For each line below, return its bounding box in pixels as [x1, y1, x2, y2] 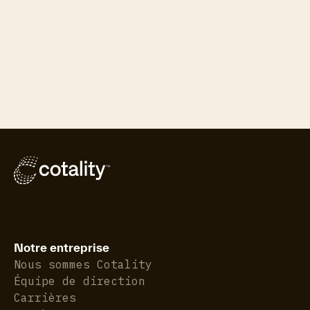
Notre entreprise [14, 240, 109, 254]
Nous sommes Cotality [14, 257, 152, 271]
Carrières [14, 290, 76, 304]
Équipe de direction [14, 273, 145, 288]
